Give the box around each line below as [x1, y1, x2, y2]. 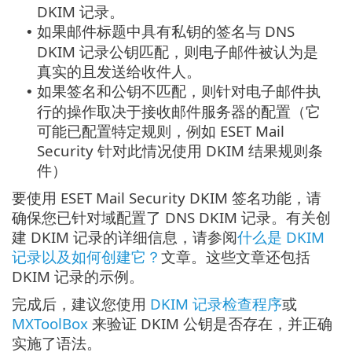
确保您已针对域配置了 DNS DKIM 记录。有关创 [12, 207, 331, 228]
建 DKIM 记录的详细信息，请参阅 [12, 227, 237, 247]
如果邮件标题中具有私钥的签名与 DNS [37, 21, 295, 42]
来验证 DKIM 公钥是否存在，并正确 [88, 313, 332, 334]
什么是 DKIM [237, 227, 324, 247]
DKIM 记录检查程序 [150, 294, 282, 314]
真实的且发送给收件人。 [37, 61, 201, 82]
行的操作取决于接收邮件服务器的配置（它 [37, 101, 321, 122]
